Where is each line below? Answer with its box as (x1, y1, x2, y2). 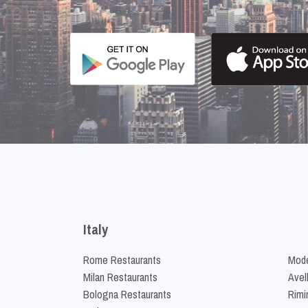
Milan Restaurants (83, 269, 157, 285)
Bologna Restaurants (83, 286, 171, 302)
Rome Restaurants (83, 252, 161, 267)
